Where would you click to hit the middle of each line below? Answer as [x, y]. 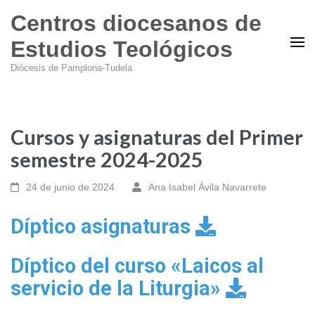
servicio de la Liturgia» [118, 289]
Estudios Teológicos [122, 49]
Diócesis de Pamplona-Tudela [71, 68]
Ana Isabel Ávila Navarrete [207, 187]
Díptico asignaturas [101, 226]
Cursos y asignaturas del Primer [157, 137]
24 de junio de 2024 [71, 187]
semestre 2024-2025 [107, 159]
